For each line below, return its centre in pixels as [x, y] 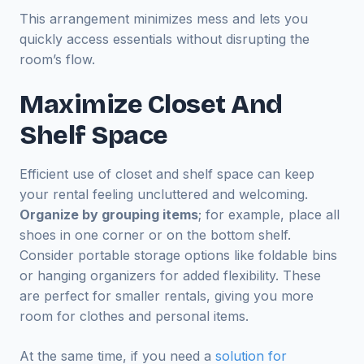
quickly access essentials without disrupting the [165, 39]
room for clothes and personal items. [134, 316]
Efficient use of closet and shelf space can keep [167, 174]
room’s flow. [57, 59]
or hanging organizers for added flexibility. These [170, 275]
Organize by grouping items [109, 214]
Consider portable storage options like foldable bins [178, 255]
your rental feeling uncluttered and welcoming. [164, 194]
